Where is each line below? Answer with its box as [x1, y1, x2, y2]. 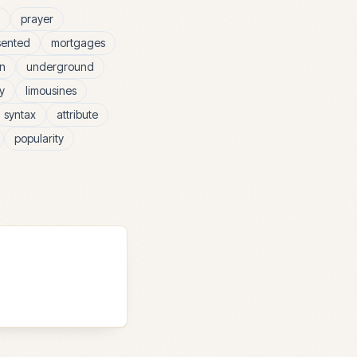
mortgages [51, 36, 105, 49]
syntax [4, 108, 36, 121]
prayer [21, 12, 53, 25]
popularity [14, 131, 64, 145]
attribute [57, 108, 98, 121]
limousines [25, 84, 76, 97]
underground [26, 60, 94, 73]
